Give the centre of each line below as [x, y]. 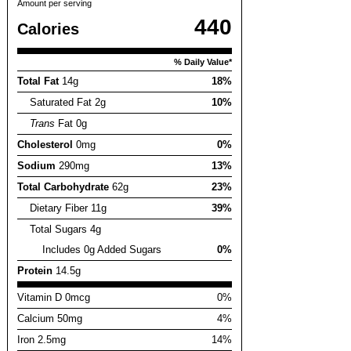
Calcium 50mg [50, 319]
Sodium [36, 166]
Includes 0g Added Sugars [102, 250]
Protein [35, 271]
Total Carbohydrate [63, 187]
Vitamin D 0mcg [54, 298]
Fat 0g [71, 124]
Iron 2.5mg [42, 340]
